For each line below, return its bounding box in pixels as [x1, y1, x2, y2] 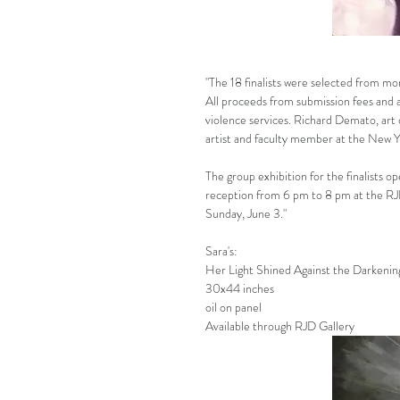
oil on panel [205, 297, 262, 316]
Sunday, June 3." [205, 204, 287, 222]
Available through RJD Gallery [205, 316, 354, 335]
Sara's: [205, 241, 237, 260]
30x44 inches [205, 279, 274, 297]
